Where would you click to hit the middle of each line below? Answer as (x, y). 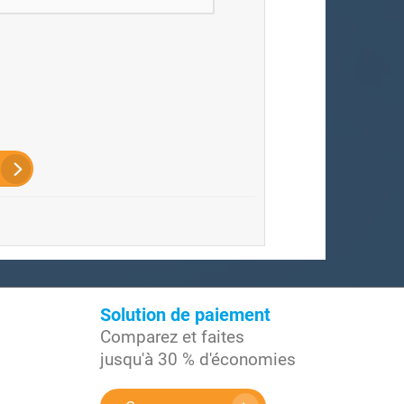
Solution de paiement (185, 315)
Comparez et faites (172, 337)
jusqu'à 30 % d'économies (198, 359)
